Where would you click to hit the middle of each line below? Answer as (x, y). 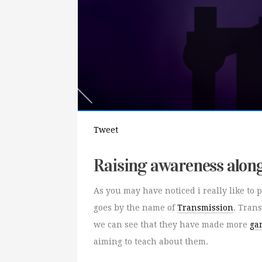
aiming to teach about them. (151, 242)
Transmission (206, 208)
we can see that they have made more (172, 225)
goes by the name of (136, 208)
